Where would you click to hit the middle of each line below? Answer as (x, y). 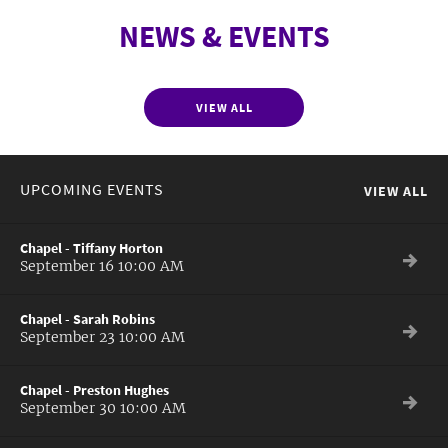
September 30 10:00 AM (103, 408)
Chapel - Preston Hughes (94, 390)
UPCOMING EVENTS (92, 189)
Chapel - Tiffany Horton (91, 248)
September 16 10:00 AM (102, 266)
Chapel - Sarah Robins (87, 319)
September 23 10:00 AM (102, 337)
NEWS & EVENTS (224, 36)
